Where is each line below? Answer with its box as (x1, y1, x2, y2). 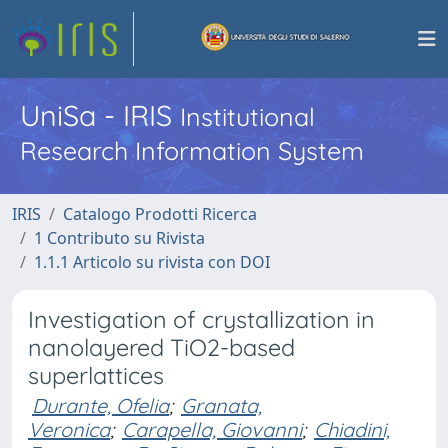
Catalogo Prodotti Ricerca (63, 203, 257, 225)
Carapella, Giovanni (122, 417, 302, 442)
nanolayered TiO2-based (28, 333, 295, 362)
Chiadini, (314, 417, 390, 442)
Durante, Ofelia (32, 393, 169, 418)
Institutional (180, 101, 315, 132)
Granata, (181, 393, 262, 418)
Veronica (28, 417, 110, 442)
